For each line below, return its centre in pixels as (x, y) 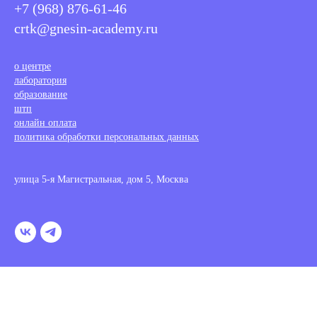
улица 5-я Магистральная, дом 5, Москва (101, 179)
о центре (33, 66)
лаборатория (40, 80)
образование (41, 94)
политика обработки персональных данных (106, 137)
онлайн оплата (45, 123)
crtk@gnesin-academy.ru (86, 28)
